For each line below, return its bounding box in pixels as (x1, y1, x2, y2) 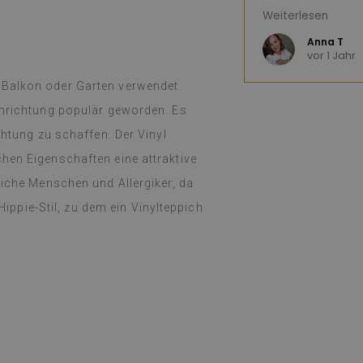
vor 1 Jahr (305, 48, 354, 63)
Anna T (305, 35, 342, 49)
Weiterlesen (261, 8, 327, 23)
